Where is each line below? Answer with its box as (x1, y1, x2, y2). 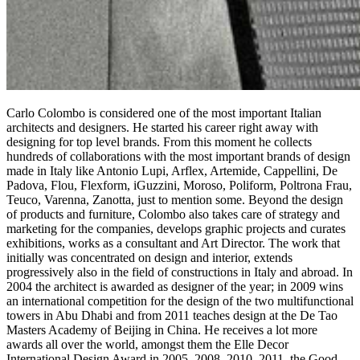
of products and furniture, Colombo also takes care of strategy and (6, 207, 340, 222)
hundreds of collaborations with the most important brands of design (6, 149, 350, 164)
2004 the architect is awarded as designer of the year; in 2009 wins (6, 280, 343, 294)
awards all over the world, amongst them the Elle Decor (6, 337, 288, 352)
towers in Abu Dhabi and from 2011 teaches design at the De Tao (6, 309, 337, 323)
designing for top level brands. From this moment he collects (6, 135, 312, 149)
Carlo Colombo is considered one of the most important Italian (6, 106, 321, 121)
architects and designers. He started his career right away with (6, 121, 318, 135)
